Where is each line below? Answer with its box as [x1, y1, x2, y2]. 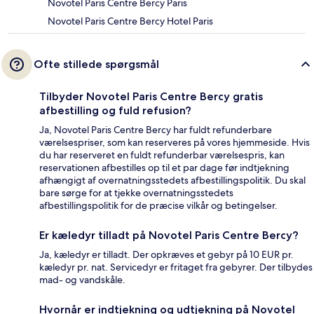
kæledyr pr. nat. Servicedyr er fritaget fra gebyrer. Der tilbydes [39, 261, 313, 274]
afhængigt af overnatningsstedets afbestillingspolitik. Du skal [39, 174, 306, 187]
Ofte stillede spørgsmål [34, 57, 159, 71]
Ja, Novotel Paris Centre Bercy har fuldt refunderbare [39, 123, 272, 137]
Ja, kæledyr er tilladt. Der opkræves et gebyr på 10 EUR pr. [39, 248, 294, 261]
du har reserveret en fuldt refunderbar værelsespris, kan [39, 149, 285, 162]
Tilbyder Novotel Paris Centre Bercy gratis [39, 90, 263, 104]
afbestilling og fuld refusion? [39, 104, 191, 118]
